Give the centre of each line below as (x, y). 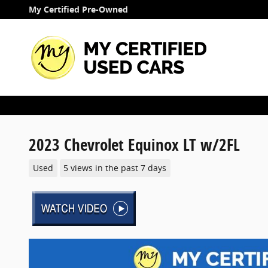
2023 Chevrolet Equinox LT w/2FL (134, 144)
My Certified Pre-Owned (78, 10)
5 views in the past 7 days (115, 168)
